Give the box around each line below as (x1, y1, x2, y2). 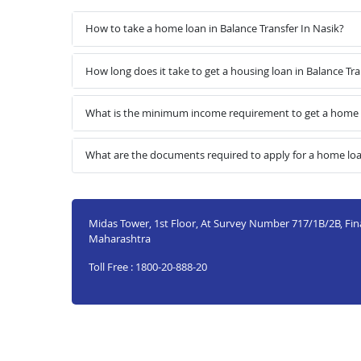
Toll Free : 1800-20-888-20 (88, 259, 207, 274)
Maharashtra (88, 230, 151, 246)
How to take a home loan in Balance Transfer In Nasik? (85, 21, 344, 36)
